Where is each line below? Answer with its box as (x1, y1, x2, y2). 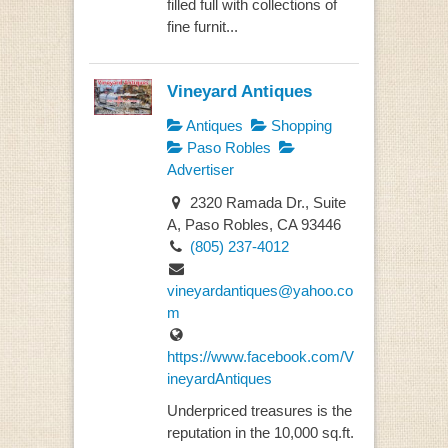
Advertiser (166, 161, 234, 179)
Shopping (266, 117, 332, 135)
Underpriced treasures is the (166, 402, 352, 420)
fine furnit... (166, 17, 238, 35)
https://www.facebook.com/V (166, 347, 354, 365)
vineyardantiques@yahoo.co (166, 281, 353, 299)
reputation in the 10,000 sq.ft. (166, 424, 354, 442)
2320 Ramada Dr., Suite (185, 193, 346, 211)
